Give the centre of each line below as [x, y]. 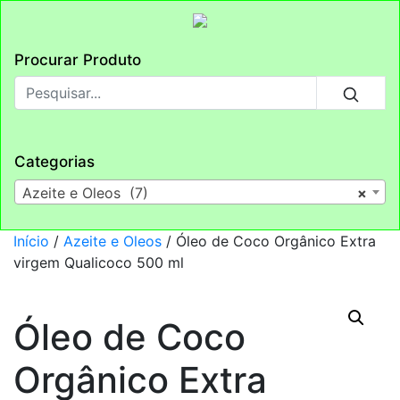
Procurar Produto [78, 60]
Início [31, 241]
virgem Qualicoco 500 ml [99, 262]
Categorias [54, 162]
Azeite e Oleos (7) [85, 192]
